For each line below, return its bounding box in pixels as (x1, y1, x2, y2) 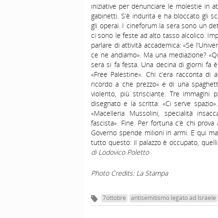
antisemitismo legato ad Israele (131, 193, 216, 201)
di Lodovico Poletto (91, 147, 149, 157)
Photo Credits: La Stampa (91, 168, 168, 178)
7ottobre (103, 193, 126, 201)
